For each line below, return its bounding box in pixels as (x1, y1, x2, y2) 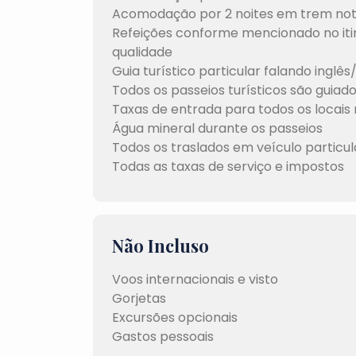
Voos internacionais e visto (112, 270, 278, 288)
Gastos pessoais (112, 327, 214, 346)
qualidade (112, 43, 172, 61)
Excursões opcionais (112, 308, 238, 327)
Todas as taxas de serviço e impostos (112, 157, 344, 176)
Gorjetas (112, 289, 166, 308)
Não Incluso (112, 234, 209, 257)
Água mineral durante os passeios (112, 119, 323, 137)
